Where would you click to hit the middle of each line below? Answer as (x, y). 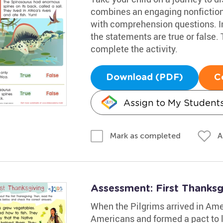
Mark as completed (145, 136)
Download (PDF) (144, 77)
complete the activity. (134, 49)
